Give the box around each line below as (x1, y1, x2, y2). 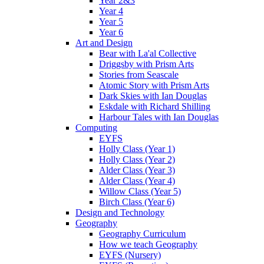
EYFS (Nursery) (99, 250, 161, 260)
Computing (75, 123, 117, 133)
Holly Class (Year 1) (99, 144, 175, 154)
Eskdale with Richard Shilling (99, 101, 210, 112)
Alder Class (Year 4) (99, 176, 175, 186)
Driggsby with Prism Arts (99, 59, 194, 70)
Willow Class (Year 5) (99, 186, 181, 197)
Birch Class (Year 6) (99, 197, 174, 207)
